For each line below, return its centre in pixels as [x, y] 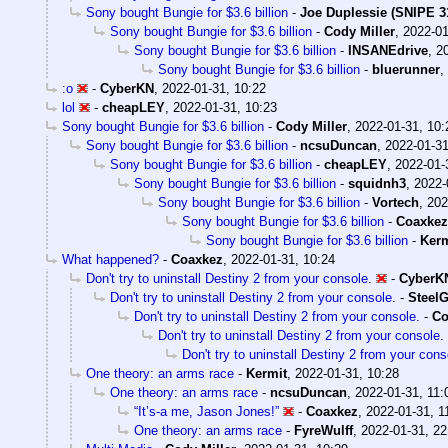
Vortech [395, 202]
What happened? [110, 259]
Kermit [266, 373]
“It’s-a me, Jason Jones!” [206, 411]
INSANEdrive [388, 50]
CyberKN [127, 88]
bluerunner [406, 69]
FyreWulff [323, 430]
